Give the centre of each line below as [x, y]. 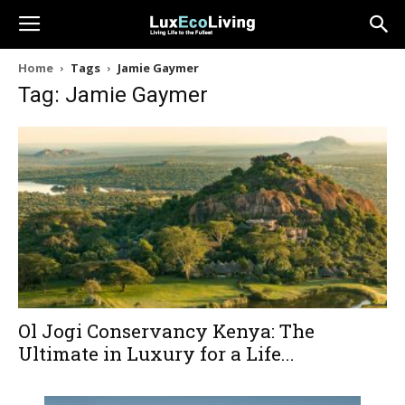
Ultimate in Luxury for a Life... [156, 354]
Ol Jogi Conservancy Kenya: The [166, 331]
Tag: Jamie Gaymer [113, 95]
